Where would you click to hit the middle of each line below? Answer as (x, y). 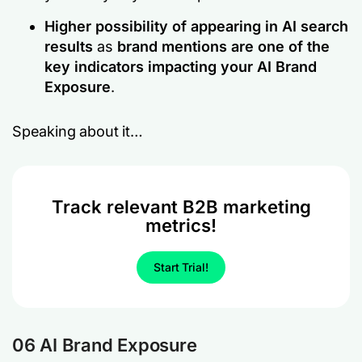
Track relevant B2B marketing (181, 207)
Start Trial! (181, 267)
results (69, 46)
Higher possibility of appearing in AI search (196, 26)
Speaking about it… (78, 131)
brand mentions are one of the (223, 46)
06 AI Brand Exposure (105, 345)
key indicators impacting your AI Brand (181, 67)
